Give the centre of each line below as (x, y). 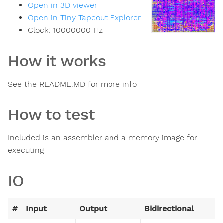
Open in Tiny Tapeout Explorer (84, 18)
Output (93, 209)
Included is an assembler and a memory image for (103, 138)
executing (26, 150)
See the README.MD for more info (72, 84)
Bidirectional (169, 209)
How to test (51, 115)
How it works (57, 61)
